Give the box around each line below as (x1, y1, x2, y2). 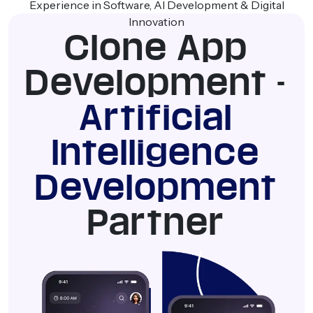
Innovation (129, 15, 184, 29)
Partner (87, 205, 226, 240)
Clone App (64, 30, 249, 66)
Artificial (80, 100, 233, 136)
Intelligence (52, 135, 261, 170)
